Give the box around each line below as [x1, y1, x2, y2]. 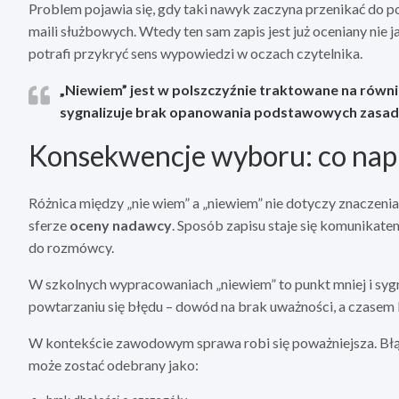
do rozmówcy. [28, 239, 114, 256]
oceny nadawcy [69, 216, 172, 234]
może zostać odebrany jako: [28, 356, 199, 374]
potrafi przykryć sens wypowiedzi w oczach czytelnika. [28, 45, 362, 62]
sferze [28, 216, 69, 234]
